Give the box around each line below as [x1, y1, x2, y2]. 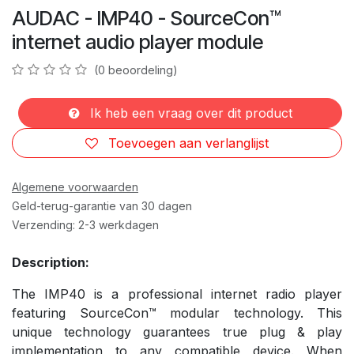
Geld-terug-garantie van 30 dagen [12, 198, 192, 213]
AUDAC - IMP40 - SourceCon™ [12, 6, 281, 30]
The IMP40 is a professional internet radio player [12, 285, 342, 302]
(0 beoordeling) [94, 62, 178, 77]
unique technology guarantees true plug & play [12, 323, 342, 340]
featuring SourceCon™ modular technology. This [12, 304, 342, 321]
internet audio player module [12, 29, 263, 54]
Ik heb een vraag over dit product [85, 104, 292, 121]
